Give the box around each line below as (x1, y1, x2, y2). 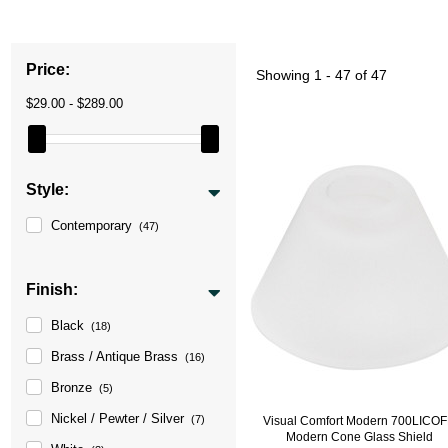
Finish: (26, 280, 79, 298)
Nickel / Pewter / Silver (51, 410, 185, 426)
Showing (256, 66, 315, 83)
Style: (26, 180, 70, 198)
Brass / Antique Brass (51, 348, 179, 364)
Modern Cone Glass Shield (286, 429, 434, 444)
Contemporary (51, 217, 133, 233)
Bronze (51, 379, 93, 395)
